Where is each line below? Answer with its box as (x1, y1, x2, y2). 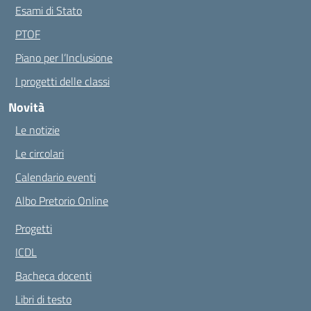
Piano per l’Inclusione (15, 49, 112, 66)
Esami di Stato (15, 2, 82, 19)
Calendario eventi (15, 169, 96, 185)
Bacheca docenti (15, 267, 92, 284)
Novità (8, 98, 44, 117)
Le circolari (15, 145, 64, 162)
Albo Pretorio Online (15, 192, 108, 209)
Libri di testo (15, 291, 72, 308)
